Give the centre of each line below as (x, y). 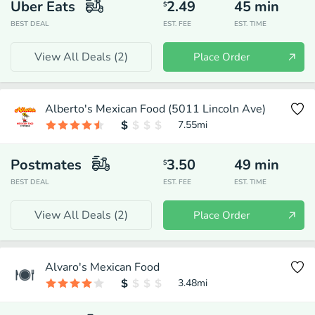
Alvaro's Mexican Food (102, 267)
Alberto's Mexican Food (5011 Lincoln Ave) (155, 109)
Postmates (46, 165)
